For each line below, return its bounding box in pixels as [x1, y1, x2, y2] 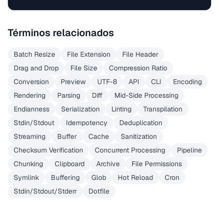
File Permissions [131, 159, 182, 168]
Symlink [14, 173, 39, 182]
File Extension [67, 50, 110, 59]
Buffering [51, 173, 80, 182]
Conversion [14, 77, 49, 86]
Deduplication [119, 118, 162, 127]
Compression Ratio [109, 64, 167, 72]
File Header [122, 50, 158, 59]
